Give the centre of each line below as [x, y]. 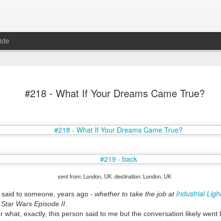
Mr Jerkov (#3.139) [83, 171]
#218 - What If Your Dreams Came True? [114, 93]
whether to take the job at [135, 194]
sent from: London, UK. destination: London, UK [114, 176]
